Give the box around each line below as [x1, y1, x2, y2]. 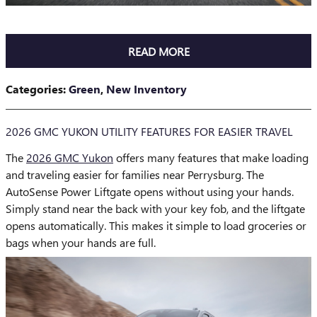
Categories [6, 81, 63, 96]
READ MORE [127, 43, 190, 59]
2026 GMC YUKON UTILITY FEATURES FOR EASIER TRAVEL [6, 123, 293, 139]
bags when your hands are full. [6, 234, 156, 250]
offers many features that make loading [113, 149, 309, 165]
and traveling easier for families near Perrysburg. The [6, 166, 264, 182]
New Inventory [106, 81, 187, 96]
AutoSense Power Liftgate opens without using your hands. [6, 183, 294, 199]
